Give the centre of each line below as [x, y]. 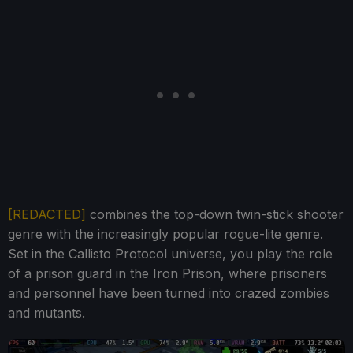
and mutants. [46, 313]
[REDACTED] [47, 215]
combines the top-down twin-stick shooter [215, 215]
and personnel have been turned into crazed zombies [169, 294]
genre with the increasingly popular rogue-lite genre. [165, 234]
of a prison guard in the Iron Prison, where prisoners [167, 274]
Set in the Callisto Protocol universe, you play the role [170, 254]
